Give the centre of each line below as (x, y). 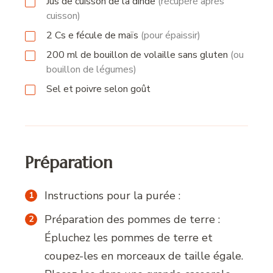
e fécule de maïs (104, 36)
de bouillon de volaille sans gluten (154, 55)
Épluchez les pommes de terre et (129, 238)
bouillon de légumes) (92, 70)
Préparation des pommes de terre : (133, 220)
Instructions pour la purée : (113, 196)
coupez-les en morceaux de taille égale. (144, 256)
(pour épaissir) (171, 36)
